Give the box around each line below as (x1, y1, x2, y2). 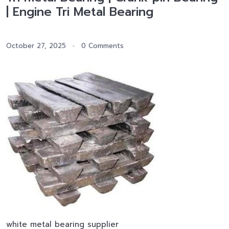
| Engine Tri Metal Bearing (6, 3, 153, 21)
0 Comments (81, 41, 124, 51)
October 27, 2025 (6, 41, 66, 51)
